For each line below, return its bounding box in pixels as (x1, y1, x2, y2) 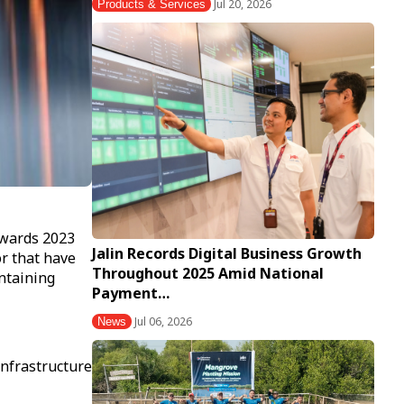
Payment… (92, 283, 170, 304)
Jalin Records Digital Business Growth (92, 243, 362, 264)
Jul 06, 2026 (132, 314, 192, 330)
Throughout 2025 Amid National (92, 263, 324, 284)
